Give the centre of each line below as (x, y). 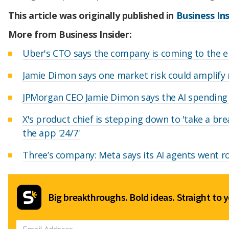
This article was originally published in (92, 15)
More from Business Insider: (70, 35)
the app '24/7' (51, 133)
